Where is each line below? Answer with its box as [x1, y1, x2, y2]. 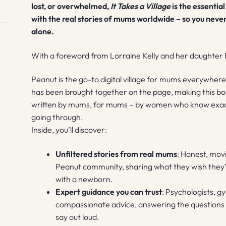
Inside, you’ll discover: [31, 125, 107, 135]
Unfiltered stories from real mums [55, 148, 178, 159]
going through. [31, 112, 84, 123]
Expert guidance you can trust [55, 186, 162, 197]
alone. [31, 26, 54, 36]
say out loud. [55, 211, 100, 222]
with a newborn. [55, 174, 114, 184]
